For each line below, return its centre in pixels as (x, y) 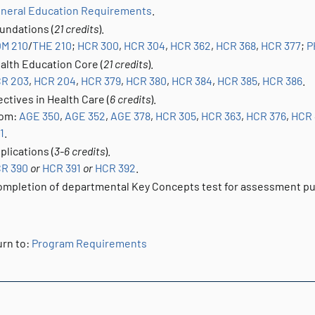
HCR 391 (62, 168)
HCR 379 (101, 81)
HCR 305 (176, 116)
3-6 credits (79, 151)
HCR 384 (192, 81)
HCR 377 (281, 45)
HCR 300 (98, 45)
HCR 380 (146, 81)
